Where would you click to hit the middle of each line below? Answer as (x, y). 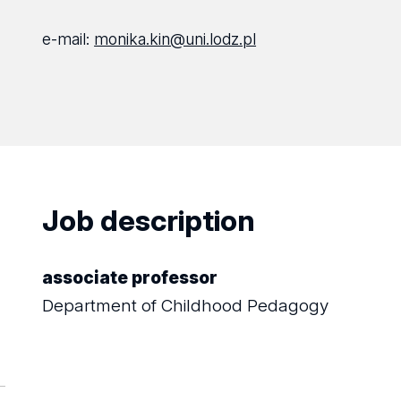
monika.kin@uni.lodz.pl (175, 39)
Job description (149, 221)
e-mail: (68, 39)
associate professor (130, 278)
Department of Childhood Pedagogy (186, 305)
